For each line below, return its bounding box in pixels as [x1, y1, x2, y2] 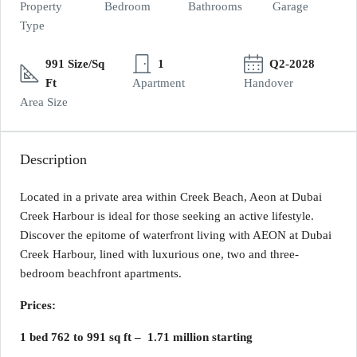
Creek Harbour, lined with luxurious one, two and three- [20, 248, 299, 261]
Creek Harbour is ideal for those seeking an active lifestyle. [20, 210, 314, 222]
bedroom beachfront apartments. [20, 267, 182, 280]
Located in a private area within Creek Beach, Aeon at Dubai [20, 190, 322, 203]
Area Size [20, 96, 68, 108]
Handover [244, 76, 294, 89]
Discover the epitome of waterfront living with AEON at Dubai [20, 229, 331, 241]
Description [20, 151, 87, 167]
